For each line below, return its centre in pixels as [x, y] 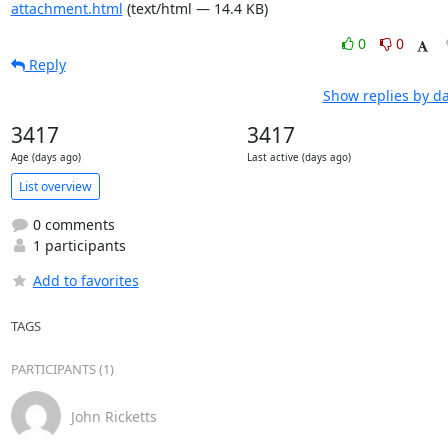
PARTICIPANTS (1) [62, 369]
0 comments [71, 224]
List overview [55, 186]
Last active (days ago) [299, 157]
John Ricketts [113, 416]
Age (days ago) [45, 157]
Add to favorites [85, 280]
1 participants [77, 245]
